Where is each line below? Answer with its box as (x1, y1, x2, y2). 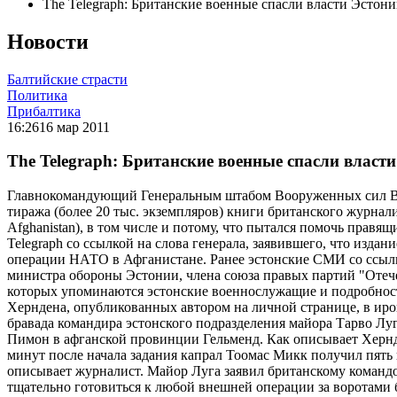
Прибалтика (7, 103, 81, 119)
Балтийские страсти (7, 71, 128, 87)
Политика (7, 87, 67, 103)
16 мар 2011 (39, 119, 110, 135)
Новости (7, 29, 89, 53)
